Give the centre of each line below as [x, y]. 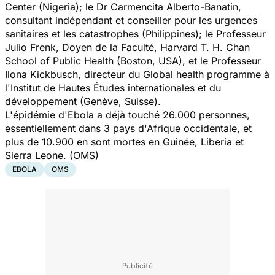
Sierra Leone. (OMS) [52, 155]
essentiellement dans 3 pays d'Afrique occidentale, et [128, 128]
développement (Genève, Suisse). [83, 101]
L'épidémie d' [36, 114]
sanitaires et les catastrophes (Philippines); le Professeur [135, 33]
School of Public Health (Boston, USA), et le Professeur [133, 60]
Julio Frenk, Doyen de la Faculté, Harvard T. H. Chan [127, 47]
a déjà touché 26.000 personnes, [172, 114]
